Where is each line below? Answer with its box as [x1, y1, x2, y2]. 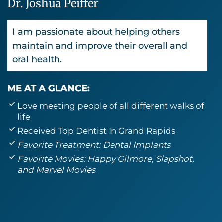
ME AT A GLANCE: [7, 83, 90, 94]
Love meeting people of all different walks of [17, 101, 204, 111]
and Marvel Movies [17, 165, 95, 175]
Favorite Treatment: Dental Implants [17, 140, 170, 150]
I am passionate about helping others [12, 26, 180, 38]
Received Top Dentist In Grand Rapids [17, 126, 175, 136]
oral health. [12, 54, 62, 65]
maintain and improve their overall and [12, 40, 187, 52]
